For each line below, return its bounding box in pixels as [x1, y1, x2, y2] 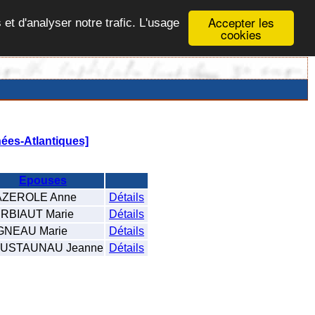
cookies [221, 25, 262, 43]
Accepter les [208, 13, 274, 31]
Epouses [19, 174, 67, 186]
